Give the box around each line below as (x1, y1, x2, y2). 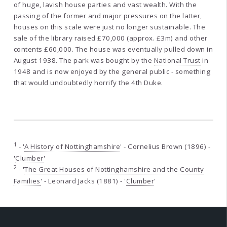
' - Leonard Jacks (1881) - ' (40, 176, 126, 185)
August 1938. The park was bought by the (13, 55, 154, 65)
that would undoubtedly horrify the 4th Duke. (13, 78, 163, 87)
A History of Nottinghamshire (24, 141, 121, 151)
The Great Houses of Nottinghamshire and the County (24, 164, 204, 174)
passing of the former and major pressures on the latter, (13, 11, 202, 20)
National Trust (154, 55, 201, 65)
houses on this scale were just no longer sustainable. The (13, 22, 206, 31)
